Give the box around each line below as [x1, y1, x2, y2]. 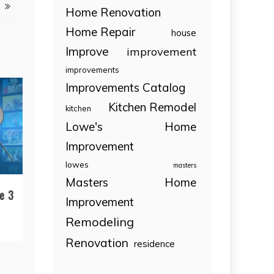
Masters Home [65, 174, 196, 190]
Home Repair [65, 24, 136, 39]
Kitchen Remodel [108, 99, 196, 114]
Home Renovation [65, 4, 161, 20]
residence [134, 237, 176, 250]
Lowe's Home [65, 119, 196, 134]
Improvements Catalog [65, 80, 186, 95]
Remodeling [65, 213, 135, 229]
